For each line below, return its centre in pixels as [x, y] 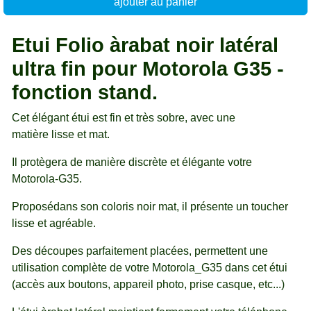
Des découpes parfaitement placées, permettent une [140, 251]
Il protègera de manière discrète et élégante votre [132, 162]
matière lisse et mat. [61, 135]
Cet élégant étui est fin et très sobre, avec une [124, 118]
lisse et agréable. [54, 224]
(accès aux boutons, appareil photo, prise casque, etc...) [148, 285]
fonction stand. [85, 93]
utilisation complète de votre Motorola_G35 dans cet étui [150, 268]
